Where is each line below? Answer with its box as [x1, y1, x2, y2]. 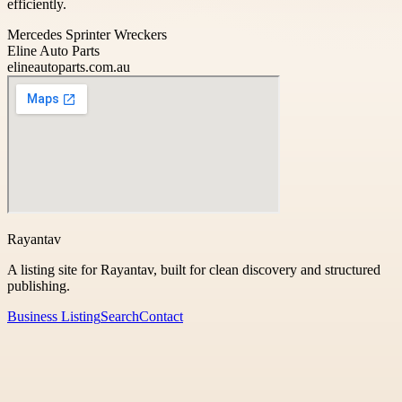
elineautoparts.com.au [7, 58, 130, 74]
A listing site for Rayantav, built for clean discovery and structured [7, 261, 380, 277]
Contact [139, 308, 183, 324]
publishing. [7, 277, 70, 293]
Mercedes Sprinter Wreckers [7, 26, 167, 42]
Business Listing [7, 308, 100, 324]
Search [100, 308, 139, 324]
